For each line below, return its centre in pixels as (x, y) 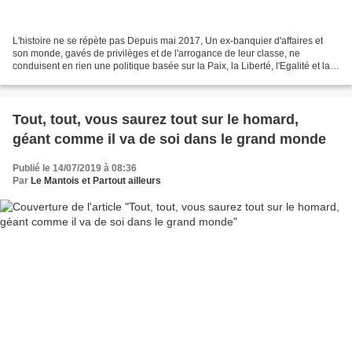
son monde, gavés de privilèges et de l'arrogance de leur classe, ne (156, 54)
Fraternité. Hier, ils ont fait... (70, 79)
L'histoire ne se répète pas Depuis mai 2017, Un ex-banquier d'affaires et (168, 41)
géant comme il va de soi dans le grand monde (169, 139)
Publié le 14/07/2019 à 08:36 (75, 169)
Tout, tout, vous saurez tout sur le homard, (156, 120)
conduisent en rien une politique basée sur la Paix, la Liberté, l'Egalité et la (171, 66)
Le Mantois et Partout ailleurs (96, 181)
